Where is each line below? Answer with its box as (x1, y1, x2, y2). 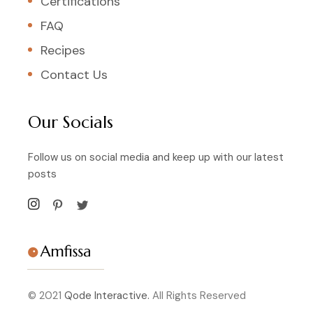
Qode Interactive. (64, 289, 150, 303)
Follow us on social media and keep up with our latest (28, 150, 284, 165)
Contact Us (41, 66, 108, 84)
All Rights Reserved (150, 289, 246, 303)
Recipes (41, 42, 85, 59)
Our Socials (28, 112, 113, 133)
